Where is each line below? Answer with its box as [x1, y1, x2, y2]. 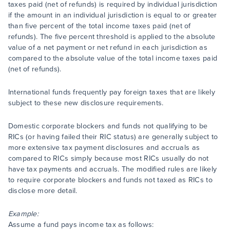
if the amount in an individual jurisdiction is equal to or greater [8, 10, 217, 21]
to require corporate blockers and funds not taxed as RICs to [8, 175, 213, 185]
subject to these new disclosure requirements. [8, 98, 164, 108]
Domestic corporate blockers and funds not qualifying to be [8, 121, 208, 131]
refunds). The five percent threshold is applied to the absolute [8, 31, 216, 42]
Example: [8, 208, 39, 219]
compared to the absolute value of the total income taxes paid [8, 53, 218, 64]
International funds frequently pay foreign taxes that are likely [8, 87, 216, 98]
